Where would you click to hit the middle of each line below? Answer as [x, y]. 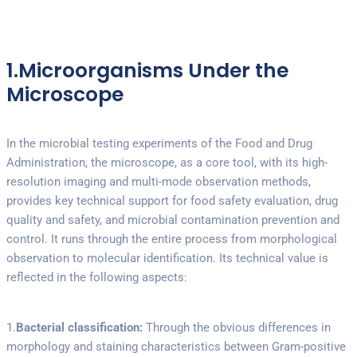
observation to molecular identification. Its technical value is [167, 258]
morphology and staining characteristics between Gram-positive [176, 346]
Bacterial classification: [79, 327]
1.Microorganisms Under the [147, 71]
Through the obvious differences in [237, 327]
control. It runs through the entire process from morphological [172, 239]
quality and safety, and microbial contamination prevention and [173, 220]
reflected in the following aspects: [97, 277]
